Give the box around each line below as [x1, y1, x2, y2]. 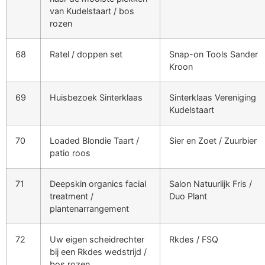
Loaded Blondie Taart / [50, 135, 139, 146]
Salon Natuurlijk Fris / [169, 178, 252, 189]
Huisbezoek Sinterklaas [50, 92, 143, 102]
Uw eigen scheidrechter [50, 234, 144, 244]
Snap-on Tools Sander [169, 49, 258, 59]
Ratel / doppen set [50, 49, 122, 59]
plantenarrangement [50, 203, 129, 214]
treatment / [50, 190, 93, 201]
